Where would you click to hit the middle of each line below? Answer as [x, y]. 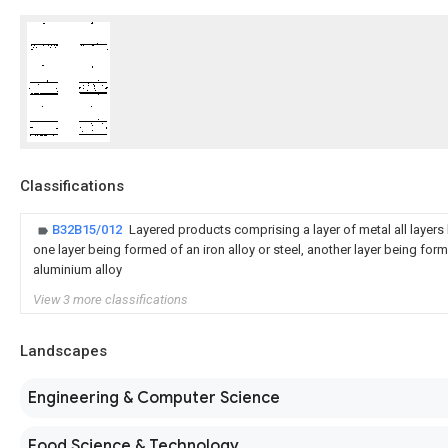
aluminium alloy [77, 269]
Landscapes [63, 351]
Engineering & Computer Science [154, 398]
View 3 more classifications [110, 299]
